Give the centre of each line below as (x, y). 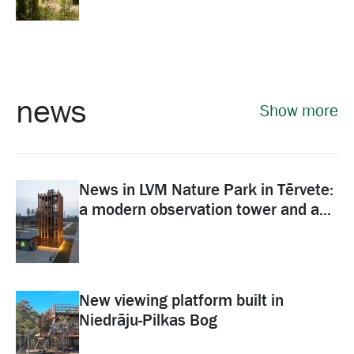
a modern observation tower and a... (205, 209)
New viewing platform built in (181, 300)
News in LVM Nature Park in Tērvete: (206, 190)
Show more (299, 110)
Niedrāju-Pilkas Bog (148, 320)
